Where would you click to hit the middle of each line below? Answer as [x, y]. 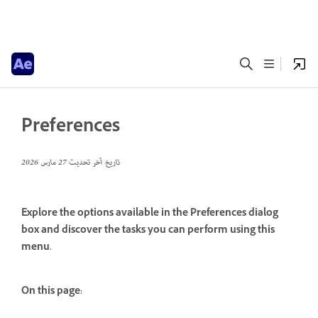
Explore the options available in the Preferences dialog [150, 214]
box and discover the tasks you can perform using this [148, 231]
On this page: [52, 292]
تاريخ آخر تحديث [93, 163]
